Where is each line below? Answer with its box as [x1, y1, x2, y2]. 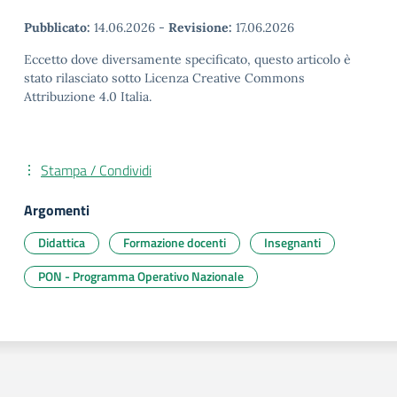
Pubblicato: [24, 19, 90, 35]
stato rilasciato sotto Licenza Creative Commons [24, 69, 305, 86]
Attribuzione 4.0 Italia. [24, 88, 152, 105]
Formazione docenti [123, 232, 226, 252]
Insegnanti [264, 232, 321, 252]
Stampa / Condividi [41, 159, 152, 181]
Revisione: [168, 19, 232, 35]
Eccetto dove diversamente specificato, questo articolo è [24, 51, 351, 67]
